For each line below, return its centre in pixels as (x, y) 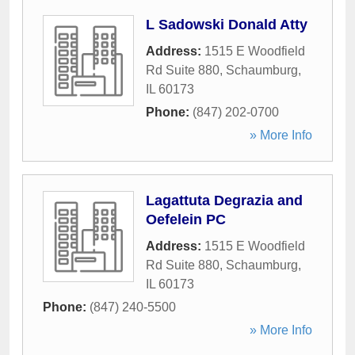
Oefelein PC (186, 219)
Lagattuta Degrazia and (224, 200)
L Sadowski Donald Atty (227, 25)
